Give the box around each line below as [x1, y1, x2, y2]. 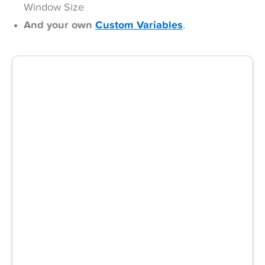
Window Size [24, 2, 84, 13]
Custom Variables [95, 20, 183, 31]
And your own [24, 20, 95, 31]
